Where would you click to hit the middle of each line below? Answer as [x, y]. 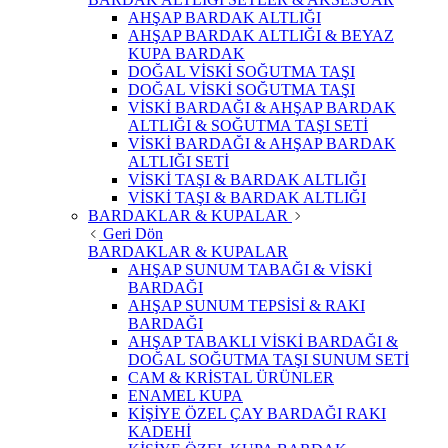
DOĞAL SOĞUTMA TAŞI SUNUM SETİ [268, 360]
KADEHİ [159, 432]
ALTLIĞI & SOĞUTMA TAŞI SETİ [248, 126]
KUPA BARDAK [186, 54]
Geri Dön [133, 234]
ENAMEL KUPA [185, 396]
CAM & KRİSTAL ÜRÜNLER [231, 378]
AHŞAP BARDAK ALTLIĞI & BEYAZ [261, 36]
